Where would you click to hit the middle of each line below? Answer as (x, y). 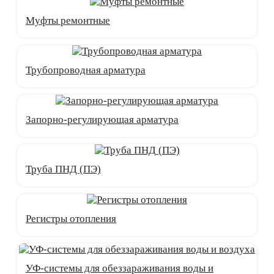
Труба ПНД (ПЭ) (63, 169)
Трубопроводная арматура (86, 70)
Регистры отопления (71, 219)
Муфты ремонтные (68, 20)
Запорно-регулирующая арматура (102, 120)
